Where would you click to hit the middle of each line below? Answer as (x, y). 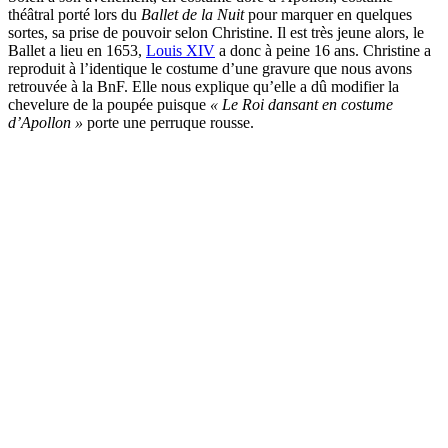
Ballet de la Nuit (192, 14)
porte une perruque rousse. (168, 122)
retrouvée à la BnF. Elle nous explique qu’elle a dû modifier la (203, 86)
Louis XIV (180, 50)
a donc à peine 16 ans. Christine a (323, 50)
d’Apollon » (45, 122)
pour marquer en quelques (328, 14)
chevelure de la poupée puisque (109, 104)
